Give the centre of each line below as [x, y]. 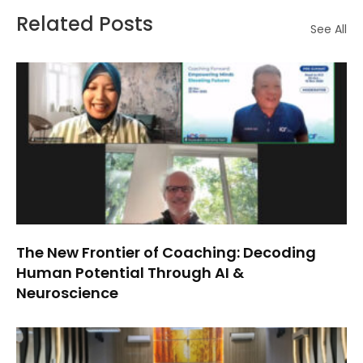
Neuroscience [67, 293]
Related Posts [85, 23]
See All [329, 29]
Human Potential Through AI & [130, 272]
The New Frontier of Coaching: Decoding [166, 252]
